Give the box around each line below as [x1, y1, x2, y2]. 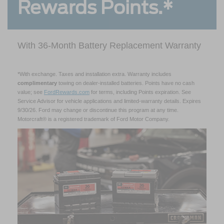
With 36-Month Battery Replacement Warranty [17, 40, 201, 50]
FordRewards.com [44, 88, 89, 95]
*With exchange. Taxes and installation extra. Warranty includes [17, 70, 171, 77]
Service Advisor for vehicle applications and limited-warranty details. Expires [17, 97, 201, 104]
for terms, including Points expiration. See [89, 88, 191, 95]
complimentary [17, 79, 57, 86]
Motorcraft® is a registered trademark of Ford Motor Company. [17, 115, 169, 122]
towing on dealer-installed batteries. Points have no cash [57, 79, 194, 86]
